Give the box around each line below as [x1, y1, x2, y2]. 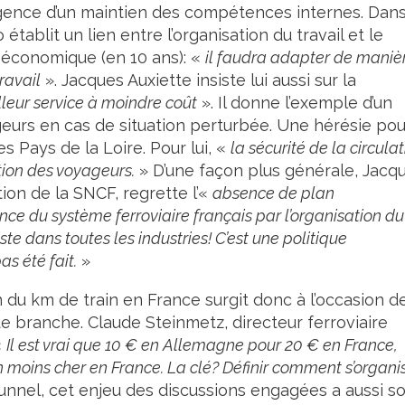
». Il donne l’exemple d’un [197, 93, 392, 112]
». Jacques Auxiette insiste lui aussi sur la [41, 71, 356, 89]
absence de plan [212, 184, 334, 202]
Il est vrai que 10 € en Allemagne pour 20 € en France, [6, 335, 398, 354]
